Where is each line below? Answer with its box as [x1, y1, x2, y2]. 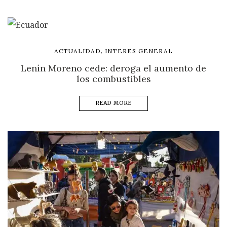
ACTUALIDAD [54, 47, 101, 55]
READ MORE [95, 99, 132, 106]
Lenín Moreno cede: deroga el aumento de [21, 62, 206, 74]
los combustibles [76, 72, 151, 85]
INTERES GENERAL [105, 47, 173, 55]
